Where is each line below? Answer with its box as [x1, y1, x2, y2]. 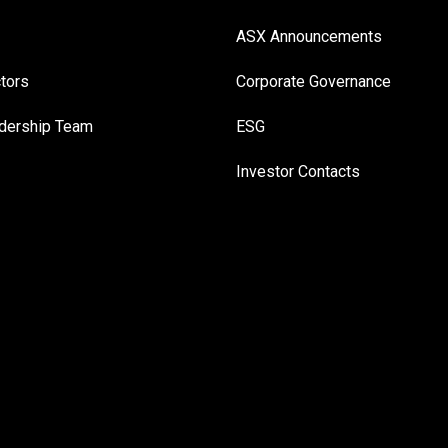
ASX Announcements [236, 27, 382, 47]
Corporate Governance [236, 72, 391, 92]
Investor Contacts [236, 162, 360, 182]
